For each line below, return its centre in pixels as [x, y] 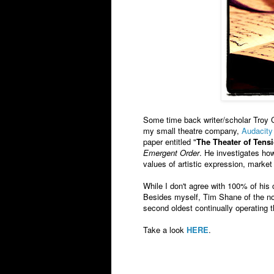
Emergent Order [171, 153]
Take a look [165, 230]
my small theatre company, [192, 131]
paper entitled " [170, 142]
